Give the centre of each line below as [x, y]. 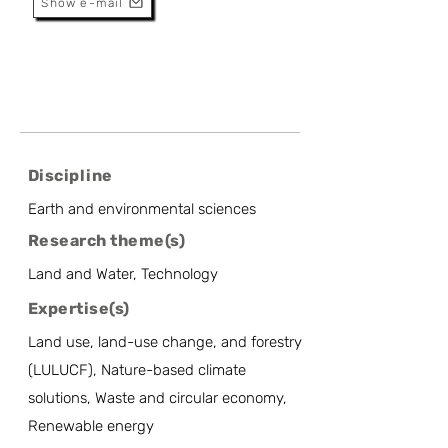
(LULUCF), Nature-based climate [137, 370]
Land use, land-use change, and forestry [165, 342]
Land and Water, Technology [123, 274]
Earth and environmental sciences [142, 209]
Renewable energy [91, 426]
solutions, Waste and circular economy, [157, 398]
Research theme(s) [107, 240]
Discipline [70, 175]
